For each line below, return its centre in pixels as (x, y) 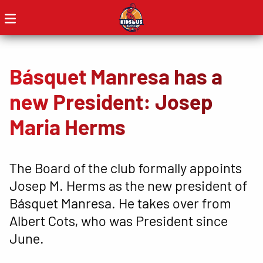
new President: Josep (111, 101)
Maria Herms (68, 127)
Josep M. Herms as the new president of (128, 185)
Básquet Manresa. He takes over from (120, 203)
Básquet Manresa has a (116, 76)
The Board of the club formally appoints (126, 167)
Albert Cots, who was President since (119, 220)
